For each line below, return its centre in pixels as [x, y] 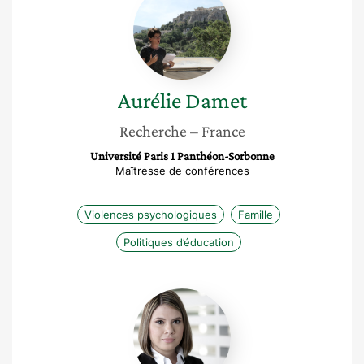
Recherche [153, 131]
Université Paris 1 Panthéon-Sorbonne [182, 156]
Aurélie [149, 100]
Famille [256, 214]
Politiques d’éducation [179, 242]
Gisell [198, 296]
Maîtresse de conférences [182, 171]
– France [217, 131]
